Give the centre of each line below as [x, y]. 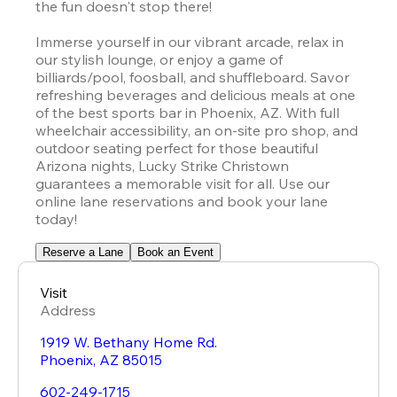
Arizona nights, [87, 165]
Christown [253, 165]
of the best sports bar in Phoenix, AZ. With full [187, 112]
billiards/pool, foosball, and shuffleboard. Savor [192, 77]
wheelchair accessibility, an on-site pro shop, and [197, 130]
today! [56, 218]
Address [68, 310]
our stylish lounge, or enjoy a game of [159, 59]
